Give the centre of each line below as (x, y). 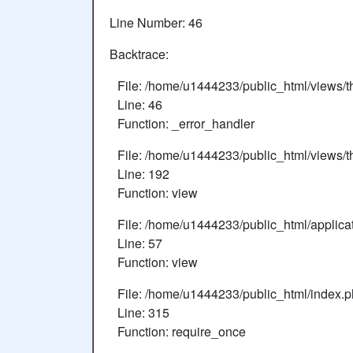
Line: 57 (140, 243)
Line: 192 (143, 174)
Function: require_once (182, 331)
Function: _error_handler (186, 123)
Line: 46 (140, 104)
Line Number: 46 (156, 22)
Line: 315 (143, 312)
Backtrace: (139, 54)
